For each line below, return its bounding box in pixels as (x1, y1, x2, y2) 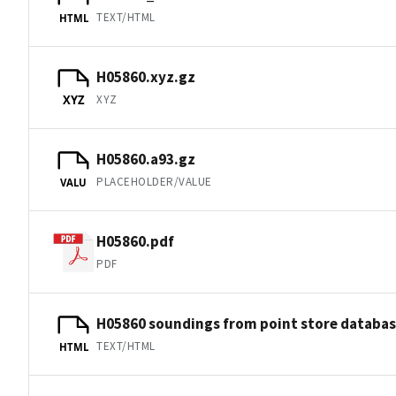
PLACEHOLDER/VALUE (96, 173, 212, 189)
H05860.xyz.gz (96, 66, 195, 87)
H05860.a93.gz (96, 148, 195, 169)
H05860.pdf (96, 231, 174, 251)
